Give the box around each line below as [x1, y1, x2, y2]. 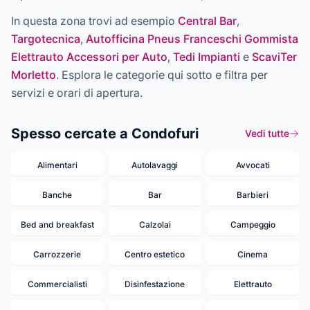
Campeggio [230, 219, 275, 230]
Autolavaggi [131, 160, 179, 170]
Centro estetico [125, 249, 185, 259]
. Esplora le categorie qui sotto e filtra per [56, 68, 268, 82]
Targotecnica [11, 32, 80, 46]
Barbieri [237, 190, 269, 200]
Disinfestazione [125, 279, 185, 289]
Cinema [237, 249, 268, 259]
